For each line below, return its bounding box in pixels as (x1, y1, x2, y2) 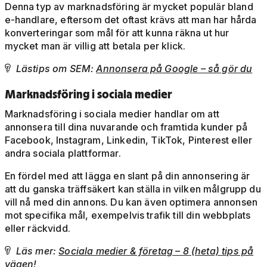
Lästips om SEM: (15, 63, 97, 75)
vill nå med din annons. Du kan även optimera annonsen (4, 196, 257, 209)
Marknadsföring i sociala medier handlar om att (4, 108, 219, 120)
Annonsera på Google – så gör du (96, 63, 253, 75)
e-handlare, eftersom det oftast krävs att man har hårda (4, 14, 257, 26)
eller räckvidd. (4, 222, 70, 235)
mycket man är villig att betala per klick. (4, 40, 186, 52)
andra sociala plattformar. (4, 147, 121, 160)
